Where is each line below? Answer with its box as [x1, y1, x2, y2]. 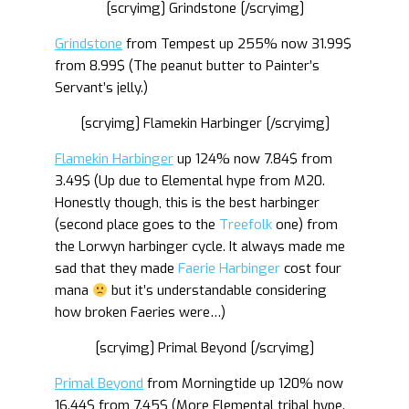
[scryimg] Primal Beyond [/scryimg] [95, 339, 314, 357]
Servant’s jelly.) [55, 79, 148, 97]
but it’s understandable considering [108, 281, 328, 299]
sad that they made [55, 259, 178, 278]
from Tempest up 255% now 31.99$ [122, 35, 351, 53]
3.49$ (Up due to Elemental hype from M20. [55, 172, 325, 190]
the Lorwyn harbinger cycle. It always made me [55, 237, 345, 256]
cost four [280, 259, 341, 278]
